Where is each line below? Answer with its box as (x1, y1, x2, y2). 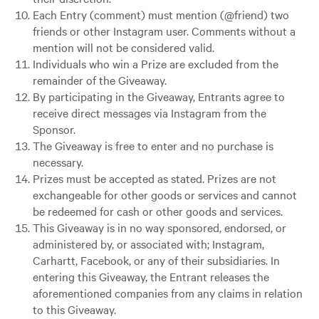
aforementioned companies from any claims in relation (33, 284, 303, 300)
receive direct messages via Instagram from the (33, 104, 267, 120)
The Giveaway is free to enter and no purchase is (33, 137, 274, 153)
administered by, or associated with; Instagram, (33, 235, 265, 251)
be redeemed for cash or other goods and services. (33, 202, 283, 219)
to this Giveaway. (33, 300, 117, 317)
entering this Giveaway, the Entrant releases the (33, 268, 270, 284)
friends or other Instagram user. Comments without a (33, 22, 296, 38)
